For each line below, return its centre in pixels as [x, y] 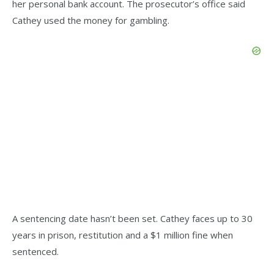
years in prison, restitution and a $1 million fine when [123, 235]
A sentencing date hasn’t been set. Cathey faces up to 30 [132, 219]
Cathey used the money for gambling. [91, 20]
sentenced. [35, 252]
